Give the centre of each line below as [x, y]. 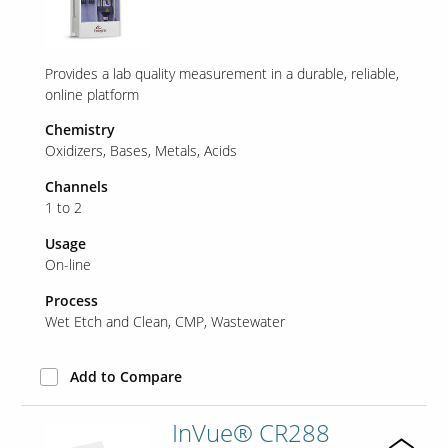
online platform [91, 94]
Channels [76, 186]
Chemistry [79, 129]
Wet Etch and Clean [106, 321]
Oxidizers [73, 150]
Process [71, 300]
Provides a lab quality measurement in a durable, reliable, [221, 73]
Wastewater [247, 321]
